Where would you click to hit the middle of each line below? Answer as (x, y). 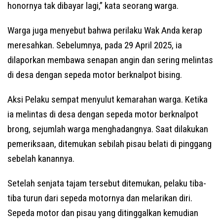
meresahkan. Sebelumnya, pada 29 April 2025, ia (95, 45)
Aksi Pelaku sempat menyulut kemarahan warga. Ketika (108, 99)
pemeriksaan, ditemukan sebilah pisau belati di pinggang (110, 144)
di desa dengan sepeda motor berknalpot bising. (95, 74)
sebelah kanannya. (41, 158)
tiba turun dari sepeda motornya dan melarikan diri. (100, 198)
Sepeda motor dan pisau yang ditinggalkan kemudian (103, 213)
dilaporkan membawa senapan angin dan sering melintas (110, 60)
